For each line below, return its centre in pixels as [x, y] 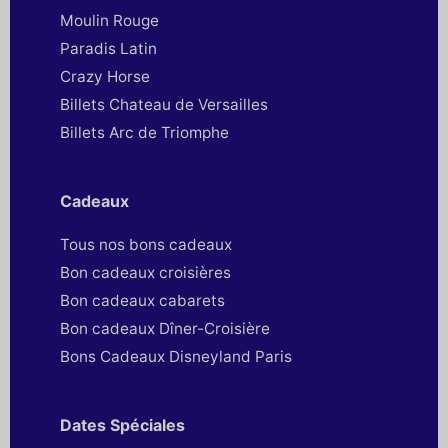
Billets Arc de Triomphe [144, 133]
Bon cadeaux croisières [145, 273]
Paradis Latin [108, 49]
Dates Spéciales [122, 425]
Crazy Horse [105, 77]
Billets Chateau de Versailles [164, 105]
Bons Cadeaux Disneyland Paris [176, 357]
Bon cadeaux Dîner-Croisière [165, 329]
